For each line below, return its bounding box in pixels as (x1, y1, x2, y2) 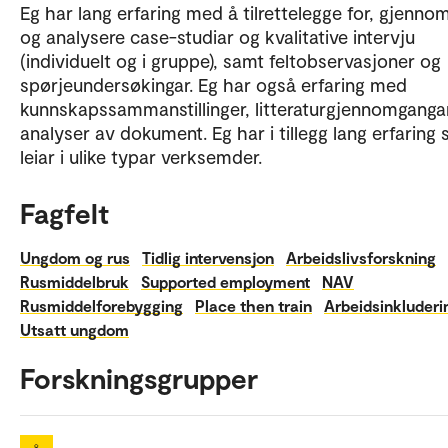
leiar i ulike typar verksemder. (20, 144, 262, 168)
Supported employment (141, 271, 310, 291)
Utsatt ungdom (20, 319, 129, 339)
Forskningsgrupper (20, 360, 258, 395)
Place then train (195, 295, 312, 315)
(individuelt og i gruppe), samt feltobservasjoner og (20, 48, 441, 72)
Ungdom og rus (20, 247, 130, 267)
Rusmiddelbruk (20, 271, 129, 291)
